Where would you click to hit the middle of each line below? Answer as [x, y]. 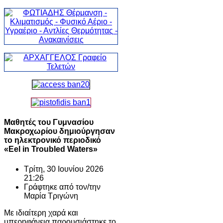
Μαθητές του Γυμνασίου [49, 122]
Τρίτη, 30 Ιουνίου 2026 [64, 169]
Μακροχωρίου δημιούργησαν [59, 131]
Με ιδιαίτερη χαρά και [41, 213]
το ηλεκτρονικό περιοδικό [53, 140]
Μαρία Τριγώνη [51, 196]
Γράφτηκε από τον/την [62, 187]
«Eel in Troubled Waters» [51, 149]
